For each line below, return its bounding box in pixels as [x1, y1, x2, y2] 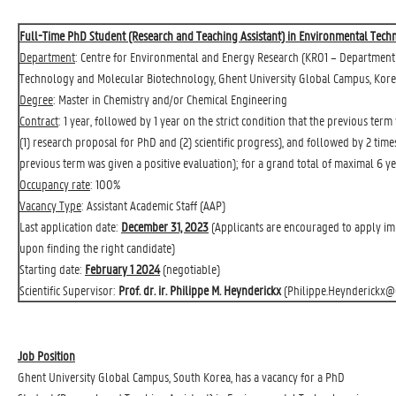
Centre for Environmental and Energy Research [80, 48, 299, 65]
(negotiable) [160, 260, 220, 278]
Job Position [18, 346, 75, 364]
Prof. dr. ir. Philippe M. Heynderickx [118, 281, 284, 299]
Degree [19, 90, 53, 108]
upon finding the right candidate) [19, 239, 175, 256]
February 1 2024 [85, 260, 160, 278]
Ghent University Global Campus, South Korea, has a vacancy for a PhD [18, 368, 345, 385]
